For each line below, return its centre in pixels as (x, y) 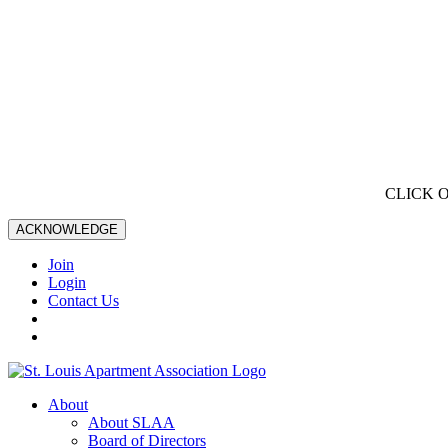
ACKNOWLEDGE (67, 229)
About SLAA (131, 422)
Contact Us (83, 300)
